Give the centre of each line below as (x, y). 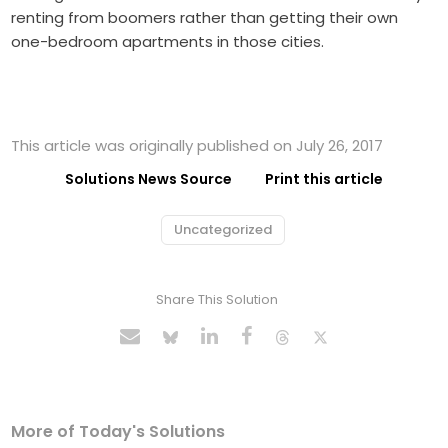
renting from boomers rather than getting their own (205, 17)
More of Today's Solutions (118, 431)
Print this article (324, 178)
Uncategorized (223, 229)
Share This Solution (216, 299)
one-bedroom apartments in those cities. (168, 41)
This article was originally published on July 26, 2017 (197, 145)
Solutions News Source (148, 178)
